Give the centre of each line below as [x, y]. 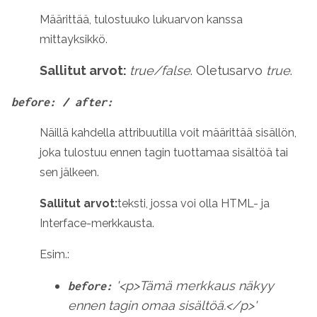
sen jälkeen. [69, 172]
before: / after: [62, 102]
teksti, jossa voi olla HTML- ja [194, 203]
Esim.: [54, 254]
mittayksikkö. [74, 39]
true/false [160, 70]
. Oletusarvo [228, 70]
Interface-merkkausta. [97, 223]
